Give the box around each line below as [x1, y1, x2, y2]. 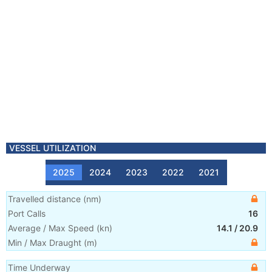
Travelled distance [8, 194, 81, 204]
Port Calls [8, 208, 46, 219]
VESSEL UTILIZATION [9, 143, 96, 153]
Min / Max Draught [8, 237, 81, 248]
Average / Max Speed [8, 223, 94, 233]
